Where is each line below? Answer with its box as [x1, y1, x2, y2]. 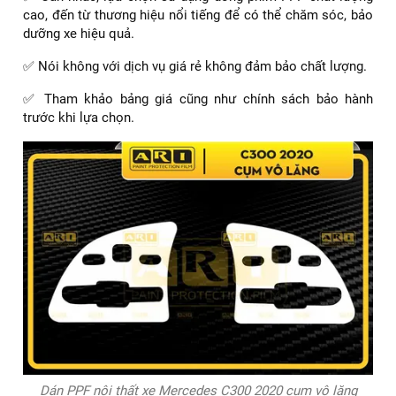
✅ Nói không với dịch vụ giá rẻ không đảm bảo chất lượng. [23, 57, 367, 74]
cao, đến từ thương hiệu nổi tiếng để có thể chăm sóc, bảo [23, 6, 373, 23]
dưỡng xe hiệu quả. [23, 25, 134, 42]
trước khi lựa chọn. [23, 109, 134, 126]
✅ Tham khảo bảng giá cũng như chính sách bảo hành [23, 90, 373, 107]
